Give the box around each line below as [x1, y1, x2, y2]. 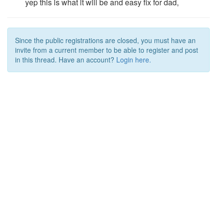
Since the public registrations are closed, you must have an [15, 35, 196, 46]
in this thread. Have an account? [15, 55, 116, 65]
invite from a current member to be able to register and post [15, 45, 198, 55]
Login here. [116, 55, 151, 65]
